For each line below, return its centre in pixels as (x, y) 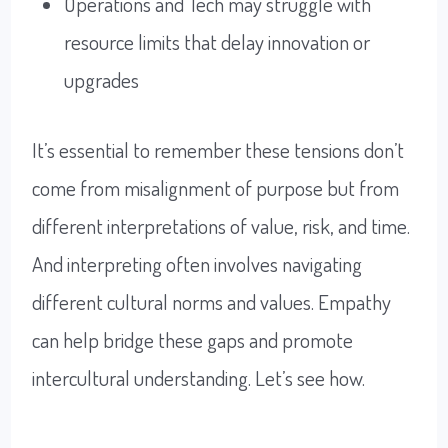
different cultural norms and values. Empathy (212, 301)
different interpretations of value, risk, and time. (221, 225)
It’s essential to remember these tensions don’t (218, 149)
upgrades (101, 80)
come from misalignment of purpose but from (216, 187)
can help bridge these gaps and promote (193, 339)
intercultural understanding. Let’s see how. (199, 377)
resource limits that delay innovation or (216, 42)
